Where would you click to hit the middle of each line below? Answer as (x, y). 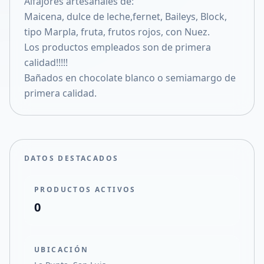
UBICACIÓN (62, 250)
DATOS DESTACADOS (72, 158)
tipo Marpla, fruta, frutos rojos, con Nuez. (117, 32)
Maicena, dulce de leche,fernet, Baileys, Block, (126, 16)
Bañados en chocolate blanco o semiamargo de (130, 78)
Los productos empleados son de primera (118, 47)
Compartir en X (59, 9)
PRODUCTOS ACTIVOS (85, 189)
